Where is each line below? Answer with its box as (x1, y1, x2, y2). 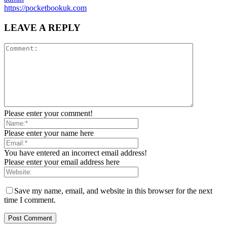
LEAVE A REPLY (4, 22, 81, 33)
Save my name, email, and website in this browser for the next (14, 186, 212, 195)
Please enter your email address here (4, 157, 120, 166)
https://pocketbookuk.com (4, 4, 87, 13)
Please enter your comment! (4, 108, 93, 118)
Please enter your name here (4, 128, 94, 137)
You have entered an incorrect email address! (4, 148, 147, 157)
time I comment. (4, 195, 56, 204)
